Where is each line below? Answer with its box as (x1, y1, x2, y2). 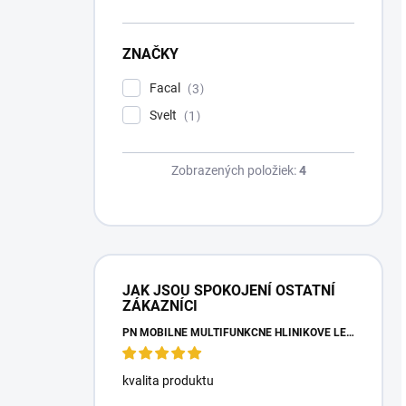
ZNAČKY (122, 45, 179, 63)
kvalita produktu (122, 373, 214, 389)
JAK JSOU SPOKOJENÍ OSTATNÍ (122, 282, 335, 300)
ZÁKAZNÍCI (122, 297, 198, 315)
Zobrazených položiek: (170, 163, 299, 179)
